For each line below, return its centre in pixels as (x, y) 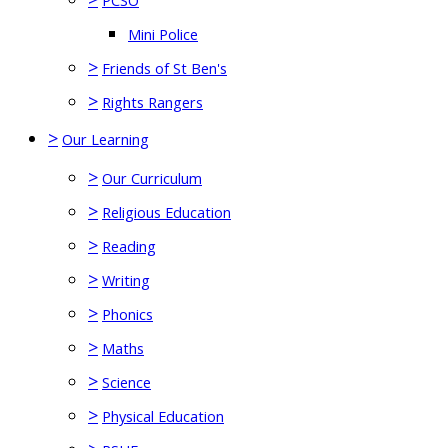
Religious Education (166, 212)
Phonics (127, 314)
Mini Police (163, 34)
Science (126, 382)
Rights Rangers (152, 102)
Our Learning (105, 139)
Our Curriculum (152, 178)
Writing (126, 280)
